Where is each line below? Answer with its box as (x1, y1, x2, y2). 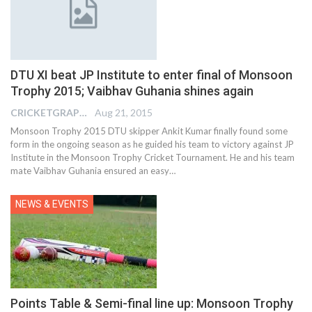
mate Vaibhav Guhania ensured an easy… (10, 164, 175, 176)
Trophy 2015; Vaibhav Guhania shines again (10, 83, 253, 98)
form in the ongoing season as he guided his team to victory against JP (10, 138, 294, 150)
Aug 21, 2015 (95, 106, 153, 118)
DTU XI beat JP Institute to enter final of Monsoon (10, 67, 292, 82)
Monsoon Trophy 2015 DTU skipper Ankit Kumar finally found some (10, 125, 288, 136)
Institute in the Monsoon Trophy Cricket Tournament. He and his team (10, 151, 295, 163)
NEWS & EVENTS (15, 198, 88, 210)
